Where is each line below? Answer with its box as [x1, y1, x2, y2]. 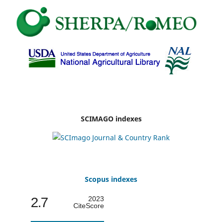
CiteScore [73, 202, 104, 210]
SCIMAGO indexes [80, 114, 142, 124]
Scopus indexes [85, 174, 137, 184]
